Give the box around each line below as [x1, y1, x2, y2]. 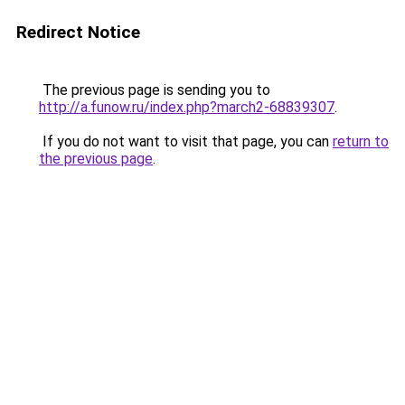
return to [333, 133, 389, 150]
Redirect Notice [16, 22, 140, 42]
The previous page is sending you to [39, 81, 270, 99]
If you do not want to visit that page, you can [39, 133, 333, 150]
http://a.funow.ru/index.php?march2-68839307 [39, 99, 334, 116]
